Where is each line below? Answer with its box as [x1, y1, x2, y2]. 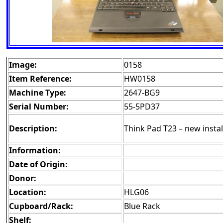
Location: [9, 187, 46, 198]
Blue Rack [124, 201, 160, 212]
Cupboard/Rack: [9, 201, 73, 212]
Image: [9, 59, 37, 71]
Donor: [9, 173, 36, 184]
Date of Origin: [9, 159, 68, 170]
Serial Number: [9, 101, 69, 112]
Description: [9, 123, 57, 134]
